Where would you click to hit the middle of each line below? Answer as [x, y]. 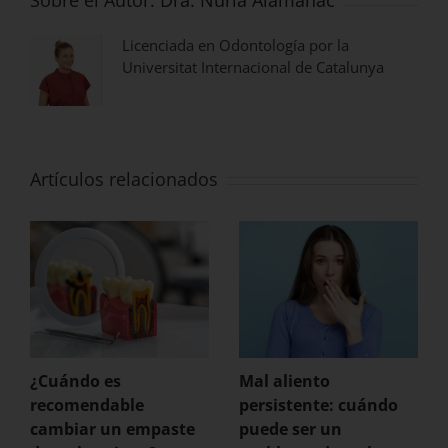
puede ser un [290, 429]
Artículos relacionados [124, 179]
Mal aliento [284, 381]
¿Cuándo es [75, 381]
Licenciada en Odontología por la [235, 45]
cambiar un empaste [112, 429]
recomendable [87, 405]
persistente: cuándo [318, 405]
